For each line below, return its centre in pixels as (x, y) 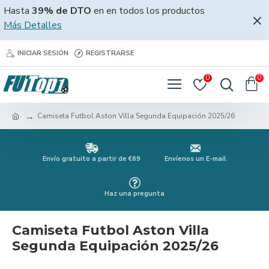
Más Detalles (33, 25)
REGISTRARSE (110, 53)
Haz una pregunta (134, 194)
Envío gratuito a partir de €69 (92, 159)
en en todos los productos (148, 11)
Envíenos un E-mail (195, 159)
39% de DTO (62, 11)
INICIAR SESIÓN (43, 53)
